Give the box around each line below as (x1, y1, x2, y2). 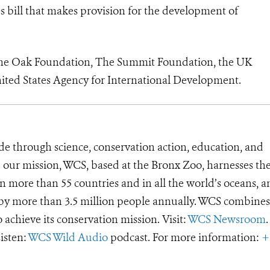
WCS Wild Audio (28, 230, 108, 245)
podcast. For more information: (108, 230, 262, 245)
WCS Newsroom (187, 212, 266, 227)
